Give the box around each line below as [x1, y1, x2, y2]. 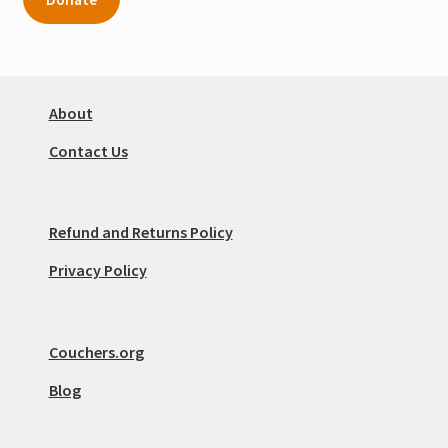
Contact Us [48, 141, 128, 162]
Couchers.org [48, 341, 144, 362]
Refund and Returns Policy [48, 222, 233, 243]
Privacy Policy [48, 260, 147, 281]
